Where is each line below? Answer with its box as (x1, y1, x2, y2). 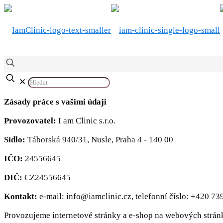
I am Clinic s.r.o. (58, 116, 115, 125)
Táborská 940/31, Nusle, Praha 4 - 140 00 (25, 135, 173, 144)
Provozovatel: (4, 116, 58, 125)
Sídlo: (4, 135, 25, 144)
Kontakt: (4, 192, 39, 201)
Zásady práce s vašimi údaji (4, 97, 107, 107)
